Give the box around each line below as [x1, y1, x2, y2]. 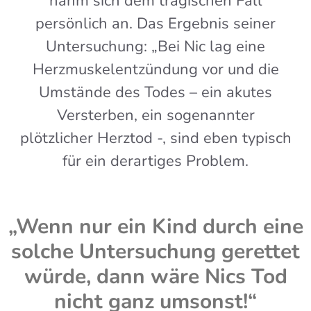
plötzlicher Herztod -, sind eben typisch [19, 127, 292, 149]
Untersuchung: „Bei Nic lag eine [46, 35, 265, 57]
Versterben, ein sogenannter [56, 104, 255, 126]
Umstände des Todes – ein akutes [39, 81, 272, 103]
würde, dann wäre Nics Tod [24, 262, 287, 291]
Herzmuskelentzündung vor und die [32, 58, 279, 80]
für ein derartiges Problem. [62, 150, 249, 171]
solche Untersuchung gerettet [11, 237, 300, 266]
